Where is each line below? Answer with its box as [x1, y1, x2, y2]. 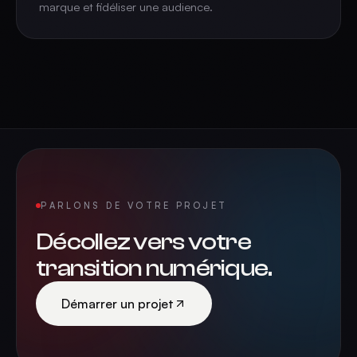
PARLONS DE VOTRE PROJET [41, 200, 228, 211]
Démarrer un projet [61, 296, 174, 312]
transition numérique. [36, 254, 273, 282]
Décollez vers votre [36, 228, 251, 256]
